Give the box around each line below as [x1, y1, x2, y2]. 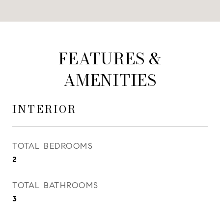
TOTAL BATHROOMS [12, 180, 99, 191]
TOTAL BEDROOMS [12, 141, 93, 151]
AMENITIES [63, 68, 157, 92]
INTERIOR [12, 101, 77, 117]
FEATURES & [58, 47, 162, 71]
